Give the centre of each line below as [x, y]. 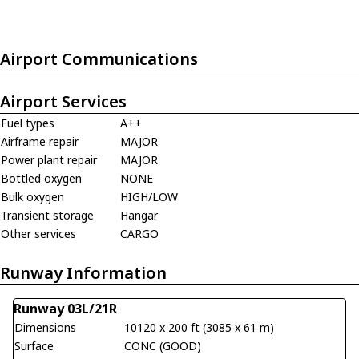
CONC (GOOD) [163, 345]
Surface [34, 345]
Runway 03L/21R [65, 308]
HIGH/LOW [149, 196]
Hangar [139, 215]
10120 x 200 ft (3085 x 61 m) [199, 327]
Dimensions [45, 327]
